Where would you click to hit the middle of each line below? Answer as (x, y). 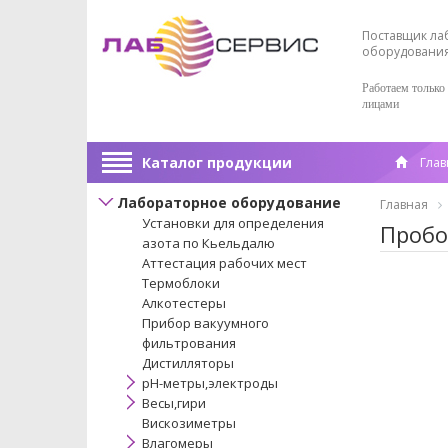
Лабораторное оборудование (229, 202)
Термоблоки (181, 283)
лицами (380, 104)
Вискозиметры (189, 423)
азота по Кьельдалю (208, 243)
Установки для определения (233, 223)
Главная (403, 204)
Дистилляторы (188, 363)
